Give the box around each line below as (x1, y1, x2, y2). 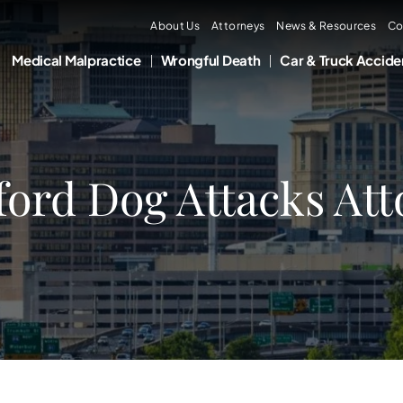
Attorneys (211, 19, 265, 32)
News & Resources (276, 19, 377, 32)
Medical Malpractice (12, 51, 141, 68)
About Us (150, 19, 201, 32)
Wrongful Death (160, 51, 261, 68)
